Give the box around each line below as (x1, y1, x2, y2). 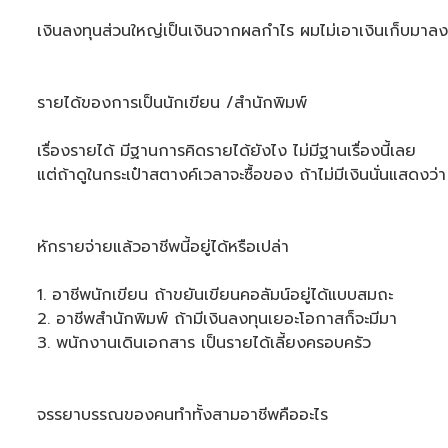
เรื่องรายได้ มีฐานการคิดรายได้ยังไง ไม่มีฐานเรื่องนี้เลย (37, 139, 416, 163)
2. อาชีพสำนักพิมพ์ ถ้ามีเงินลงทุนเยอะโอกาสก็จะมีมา (37, 307, 403, 331)
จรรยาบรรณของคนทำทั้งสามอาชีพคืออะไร (37, 403, 328, 427)
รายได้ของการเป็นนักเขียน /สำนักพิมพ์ (37, 91, 307, 115)
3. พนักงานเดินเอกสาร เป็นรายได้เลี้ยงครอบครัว (37, 331, 371, 355)
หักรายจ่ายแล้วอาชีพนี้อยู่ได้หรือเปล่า (37, 235, 289, 259)
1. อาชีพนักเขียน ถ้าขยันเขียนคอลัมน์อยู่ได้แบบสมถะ (37, 283, 399, 307)
